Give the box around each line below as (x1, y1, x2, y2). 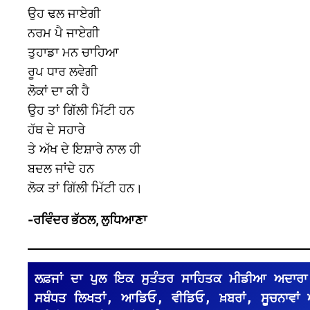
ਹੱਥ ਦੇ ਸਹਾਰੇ (28, 122, 85, 138)
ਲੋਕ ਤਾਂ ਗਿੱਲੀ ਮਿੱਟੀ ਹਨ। (28, 181, 143, 196)
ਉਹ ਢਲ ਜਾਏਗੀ (28, 6, 100, 21)
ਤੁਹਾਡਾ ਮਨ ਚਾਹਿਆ (28, 45, 119, 60)
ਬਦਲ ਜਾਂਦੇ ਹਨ (28, 161, 94, 176)
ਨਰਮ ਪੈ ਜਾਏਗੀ (28, 26, 99, 41)
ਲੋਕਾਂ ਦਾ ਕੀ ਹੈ (28, 84, 89, 99)
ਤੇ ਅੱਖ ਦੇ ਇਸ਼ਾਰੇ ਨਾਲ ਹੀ (28, 142, 140, 157)
